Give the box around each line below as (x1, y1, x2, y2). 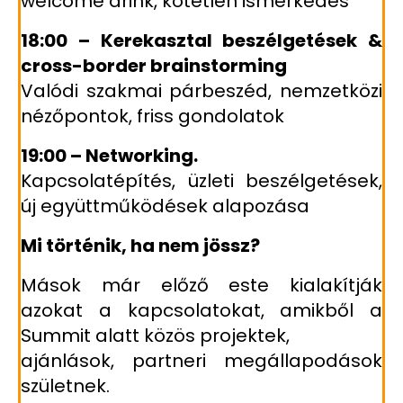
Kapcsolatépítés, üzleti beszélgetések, (21, 168, 382, 194)
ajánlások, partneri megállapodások (21, 348, 382, 374)
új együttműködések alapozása (21, 193, 309, 219)
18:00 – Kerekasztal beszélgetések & (21, 28, 382, 54)
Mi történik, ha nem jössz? (21, 233, 260, 259)
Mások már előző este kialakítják (21, 273, 382, 299)
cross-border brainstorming (21, 53, 287, 79)
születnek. (21, 373, 110, 399)
